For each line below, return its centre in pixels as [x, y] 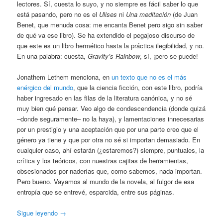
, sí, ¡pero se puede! [169, 56]
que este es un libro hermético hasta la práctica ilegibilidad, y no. [111, 45]
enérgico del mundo [45, 88]
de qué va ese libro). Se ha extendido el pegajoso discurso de [106, 35]
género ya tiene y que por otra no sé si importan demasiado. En [109, 140]
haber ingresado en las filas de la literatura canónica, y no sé [105, 98]
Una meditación [149, 14]
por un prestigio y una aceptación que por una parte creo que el [108, 129]
